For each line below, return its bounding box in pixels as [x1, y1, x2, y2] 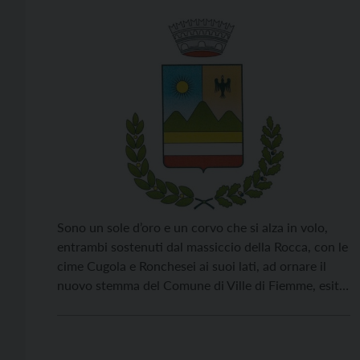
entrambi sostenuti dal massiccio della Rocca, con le [57, 239, 348, 254]
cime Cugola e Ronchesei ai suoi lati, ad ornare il [57, 258, 326, 273]
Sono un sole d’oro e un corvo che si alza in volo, [57, 219, 328, 235]
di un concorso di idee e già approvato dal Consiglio [57, 297, 346, 312]
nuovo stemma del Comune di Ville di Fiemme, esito [57, 277, 346, 292]
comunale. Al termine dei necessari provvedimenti [57, 316, 336, 331]
